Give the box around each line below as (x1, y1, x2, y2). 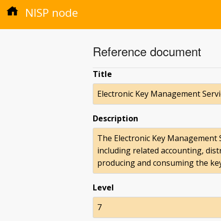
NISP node (22, 5, 78, 20)
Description (93, 113, 138, 124)
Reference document (93, 42, 201, 60)
